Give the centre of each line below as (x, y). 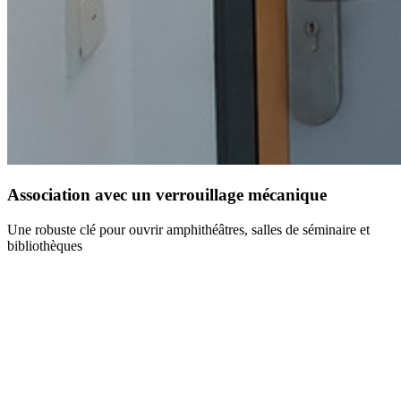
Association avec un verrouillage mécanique (167, 194)
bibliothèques (45, 245)
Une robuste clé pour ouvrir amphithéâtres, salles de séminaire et (188, 229)
